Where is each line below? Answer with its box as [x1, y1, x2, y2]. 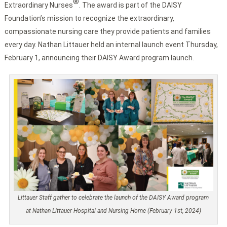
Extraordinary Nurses [4, 1, 73, 10]
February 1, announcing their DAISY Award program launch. [4, 54, 194, 62]
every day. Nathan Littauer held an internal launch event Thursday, [4, 41, 218, 49]
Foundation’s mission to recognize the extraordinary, [4, 14, 174, 23]
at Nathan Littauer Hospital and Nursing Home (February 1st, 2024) [25, 207, 201, 215]
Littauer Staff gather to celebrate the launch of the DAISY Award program [18, 194, 209, 202]
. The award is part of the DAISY [79, 1, 182, 10]
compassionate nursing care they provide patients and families [4, 27, 211, 36]
